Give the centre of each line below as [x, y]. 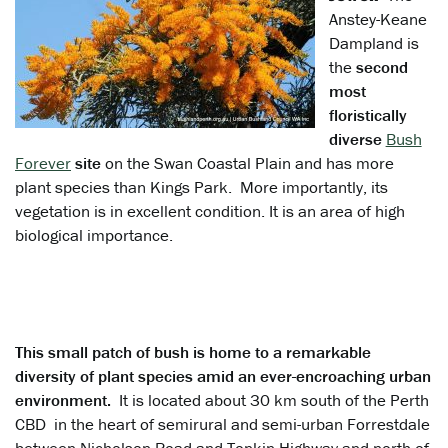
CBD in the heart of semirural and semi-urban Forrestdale [222, 424]
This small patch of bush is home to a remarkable [193, 352]
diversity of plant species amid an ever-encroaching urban [223, 376]
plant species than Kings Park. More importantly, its [201, 187]
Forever [43, 163]
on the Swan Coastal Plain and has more [249, 163]
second [381, 67]
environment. [63, 400]
